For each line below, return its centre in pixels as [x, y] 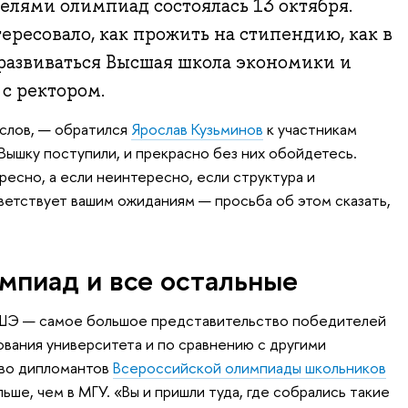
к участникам [310, 128]
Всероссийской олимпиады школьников [249, 368]
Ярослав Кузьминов [197, 128]
